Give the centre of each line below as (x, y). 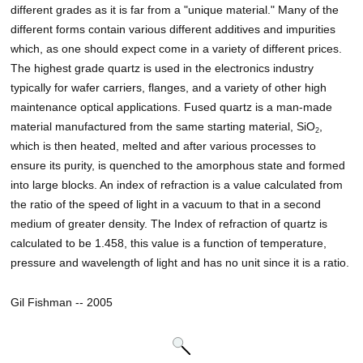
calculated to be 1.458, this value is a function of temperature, (169, 243)
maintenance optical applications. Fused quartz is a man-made (172, 107)
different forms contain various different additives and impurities (173, 30)
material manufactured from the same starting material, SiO (163, 127)
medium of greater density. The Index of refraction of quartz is (169, 224)
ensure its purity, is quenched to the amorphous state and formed (178, 166)
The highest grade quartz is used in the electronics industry (162, 68)
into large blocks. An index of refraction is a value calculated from (177, 185)
